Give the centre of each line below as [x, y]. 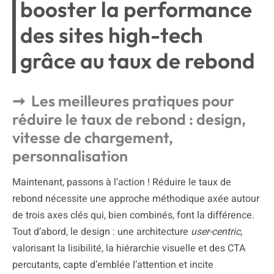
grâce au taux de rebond [138, 61]
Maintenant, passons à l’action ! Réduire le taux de [122, 183]
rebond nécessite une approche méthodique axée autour [136, 199]
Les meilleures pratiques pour [133, 101]
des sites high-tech [112, 35]
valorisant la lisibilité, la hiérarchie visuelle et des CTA [129, 249]
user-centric [216, 232]
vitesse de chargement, [93, 138]
